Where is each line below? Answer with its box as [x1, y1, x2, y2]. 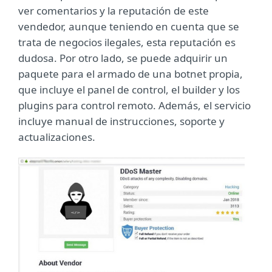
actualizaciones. [18, 130, 95, 144]
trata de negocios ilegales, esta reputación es [18, 35, 236, 49]
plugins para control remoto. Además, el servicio [18, 98, 251, 112]
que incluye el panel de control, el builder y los [18, 83, 240, 97]
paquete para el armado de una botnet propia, [18, 67, 243, 81]
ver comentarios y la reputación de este [18, 4, 209, 18]
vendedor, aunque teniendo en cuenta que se [18, 19, 239, 33]
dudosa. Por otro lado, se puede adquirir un [18, 51, 228, 65]
